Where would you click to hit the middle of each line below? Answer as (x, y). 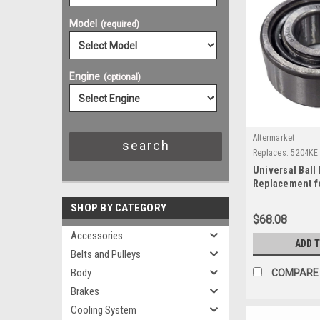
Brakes (85, 291)
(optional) (122, 77)
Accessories (97, 236)
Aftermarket (274, 138)
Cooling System (104, 310)
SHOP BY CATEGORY (119, 208)
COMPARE (295, 273)
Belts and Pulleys (106, 254)
